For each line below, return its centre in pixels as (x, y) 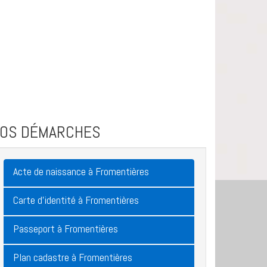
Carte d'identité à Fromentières (76, 200)
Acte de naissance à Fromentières (81, 171)
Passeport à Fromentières (66, 229)
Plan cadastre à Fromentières (73, 257)
